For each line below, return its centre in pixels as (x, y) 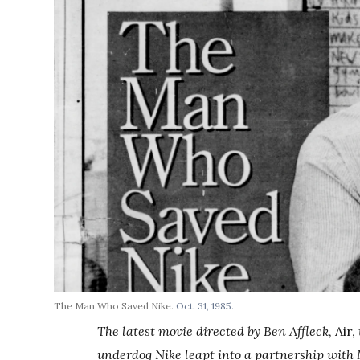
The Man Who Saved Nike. (115, 306)
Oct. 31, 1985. (205, 306)
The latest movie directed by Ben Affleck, (215, 331)
